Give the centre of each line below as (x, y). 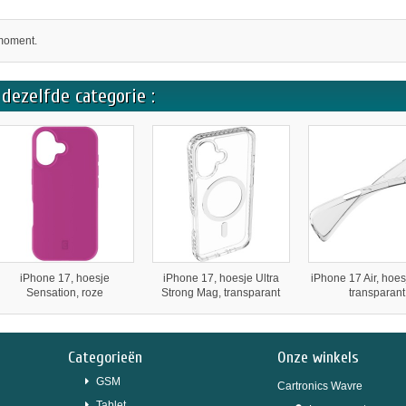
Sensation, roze (65, 293)
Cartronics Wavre (320, 386)
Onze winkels (318, 358)
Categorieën (105, 358)
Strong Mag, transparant (221, 293)
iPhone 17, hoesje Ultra (221, 278)
